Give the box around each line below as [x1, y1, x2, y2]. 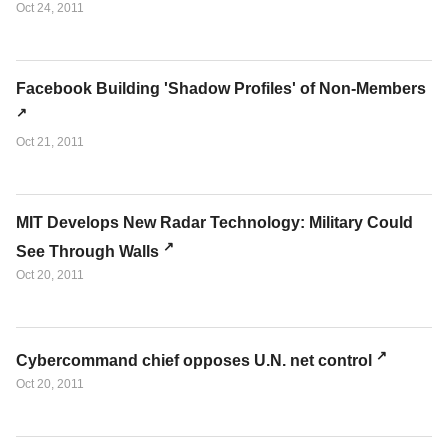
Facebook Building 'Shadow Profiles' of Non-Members [16, 80, 426, 98]
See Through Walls [16, 243, 159, 260]
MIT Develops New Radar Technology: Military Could [16, 213, 413, 231]
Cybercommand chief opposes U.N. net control [16, 352, 372, 370]
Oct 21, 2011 [16, 134, 84, 149]
